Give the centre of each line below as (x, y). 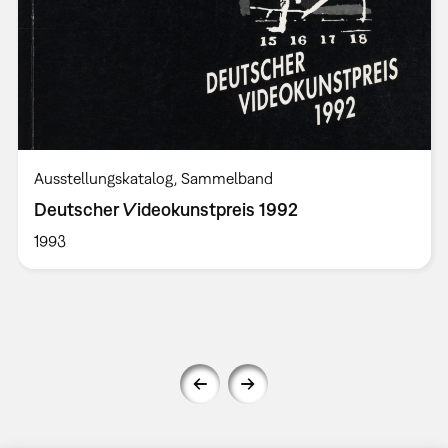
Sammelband (226, 178)
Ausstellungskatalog (103, 178)
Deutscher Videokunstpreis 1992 (165, 210)
